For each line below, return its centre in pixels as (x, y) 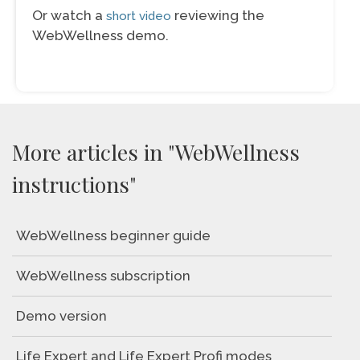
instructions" (74, 184)
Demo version (61, 316)
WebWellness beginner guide (113, 235)
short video (139, 16)
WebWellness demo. (100, 35)
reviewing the (218, 15)
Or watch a (69, 15)
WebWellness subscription (103, 276)
